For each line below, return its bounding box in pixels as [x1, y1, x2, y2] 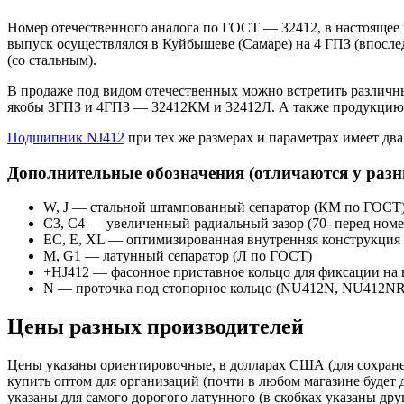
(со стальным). [7, 51, 96, 68]
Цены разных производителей [7, 315, 304, 339]
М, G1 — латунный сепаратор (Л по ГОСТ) [43, 248, 312, 264]
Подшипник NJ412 [7, 129, 124, 145]
